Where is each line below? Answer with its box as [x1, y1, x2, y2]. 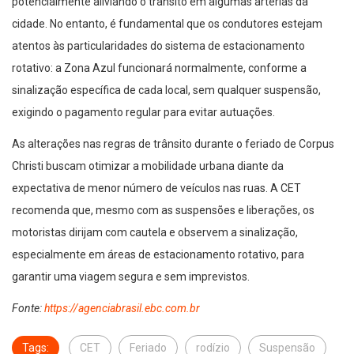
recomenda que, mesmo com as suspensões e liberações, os [12, 204, 314, 217]
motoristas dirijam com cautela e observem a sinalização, [12, 226, 298, 239]
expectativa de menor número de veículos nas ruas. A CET [12, 182, 301, 195]
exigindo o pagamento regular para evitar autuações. [12, 106, 275, 119]
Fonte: [12, 302, 44, 315]
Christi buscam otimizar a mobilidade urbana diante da [12, 160, 284, 173]
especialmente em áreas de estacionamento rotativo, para [12, 248, 304, 262]
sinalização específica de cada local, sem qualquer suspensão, [12, 84, 321, 97]
